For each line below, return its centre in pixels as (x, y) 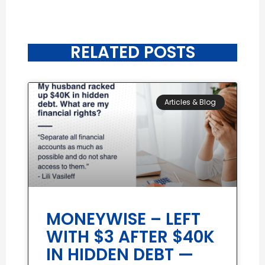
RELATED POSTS (132, 52)
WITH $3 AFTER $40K (131, 237)
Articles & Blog (190, 102)
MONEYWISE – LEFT (124, 219)
